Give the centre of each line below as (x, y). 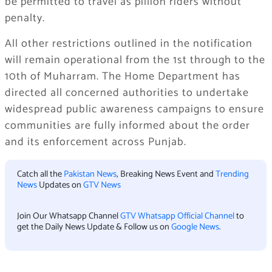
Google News (195, 227)
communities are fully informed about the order (127, 126)
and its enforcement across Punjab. (95, 142)
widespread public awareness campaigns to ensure (134, 110)
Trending (232, 175)
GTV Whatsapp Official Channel (178, 216)
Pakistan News (90, 175)
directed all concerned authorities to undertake (127, 93)
